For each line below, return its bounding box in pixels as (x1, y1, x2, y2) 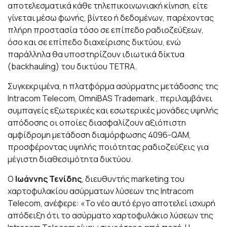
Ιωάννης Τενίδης (15, 173, 82, 184)
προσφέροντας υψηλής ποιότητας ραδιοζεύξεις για (8, 141, 209, 153)
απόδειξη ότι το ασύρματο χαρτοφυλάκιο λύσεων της (8, 209, 213, 221)
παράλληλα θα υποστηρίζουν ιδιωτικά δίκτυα (8, 48, 184, 60)
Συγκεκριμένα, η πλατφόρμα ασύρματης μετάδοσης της (8, 80, 218, 92)
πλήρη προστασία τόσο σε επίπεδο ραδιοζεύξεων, (8, 24, 204, 35)
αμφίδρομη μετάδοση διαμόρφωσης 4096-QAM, (8, 129, 191, 140)
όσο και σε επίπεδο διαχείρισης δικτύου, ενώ (8, 36, 181, 48)
